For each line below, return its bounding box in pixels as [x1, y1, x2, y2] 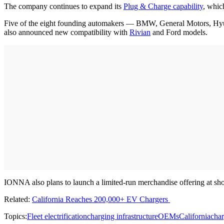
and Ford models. [150, 27, 207, 36]
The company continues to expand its [4, 1, 123, 10]
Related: [4, 194, 32, 203]
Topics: [4, 211, 27, 220]
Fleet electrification [27, 211, 87, 220]
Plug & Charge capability [123, 1, 203, 10]
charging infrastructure [87, 211, 158, 220]
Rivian [129, 27, 150, 36]
